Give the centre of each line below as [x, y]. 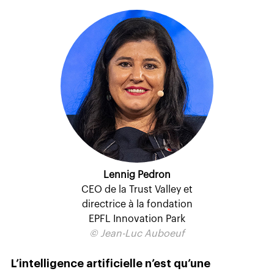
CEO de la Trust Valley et [137, 189]
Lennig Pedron [137, 175]
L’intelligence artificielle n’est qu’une [111, 263]
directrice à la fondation [137, 204]
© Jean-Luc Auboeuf [137, 233]
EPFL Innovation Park [137, 219]
